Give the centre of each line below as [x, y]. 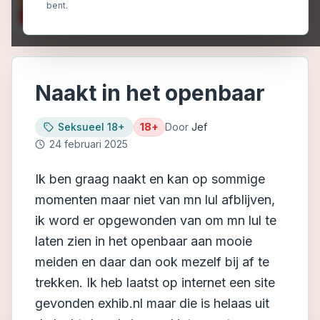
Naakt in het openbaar [150, 93]
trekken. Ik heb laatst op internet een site [155, 282]
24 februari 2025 [89, 144]
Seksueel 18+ [91, 127]
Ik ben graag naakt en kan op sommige [150, 179]
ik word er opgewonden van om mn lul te [156, 220]
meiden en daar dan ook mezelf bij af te [152, 262]
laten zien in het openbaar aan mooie [144, 241]
